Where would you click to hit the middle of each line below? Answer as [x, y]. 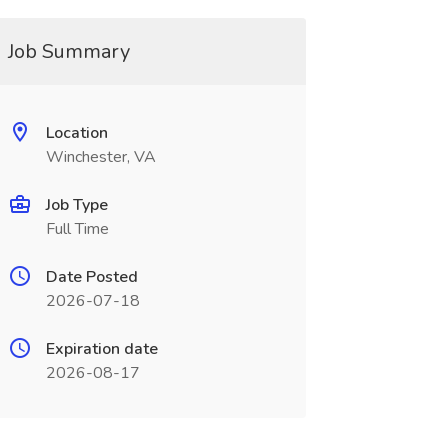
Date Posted [91, 277]
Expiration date [101, 349]
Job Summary [68, 51]
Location [76, 133]
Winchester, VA [100, 157]
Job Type [76, 205]
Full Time [77, 229]
